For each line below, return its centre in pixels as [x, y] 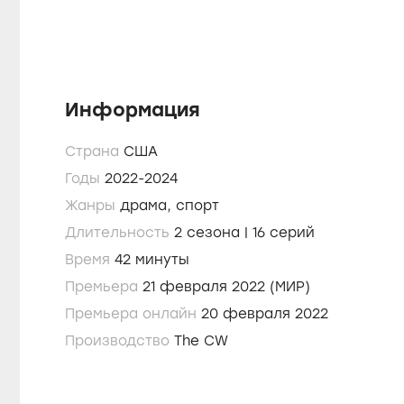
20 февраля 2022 [265, 314]
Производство [119, 341]
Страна [94, 151]
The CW [201, 341]
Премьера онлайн [133, 314]
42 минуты [162, 260]
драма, [148, 206]
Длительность [119, 233]
